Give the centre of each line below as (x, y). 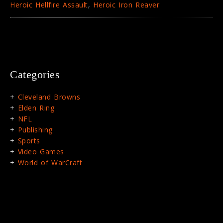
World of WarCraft (50, 163)
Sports (29, 141)
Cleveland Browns (49, 97)
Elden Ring (36, 108)
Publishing (35, 130)
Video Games (41, 152)
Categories (35, 75)
